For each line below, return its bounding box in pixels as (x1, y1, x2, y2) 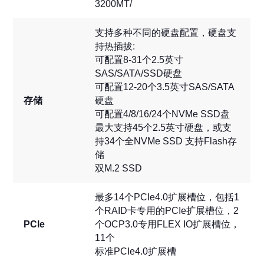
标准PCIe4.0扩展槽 (95, 246, 177, 257)
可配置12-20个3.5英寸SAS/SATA (95, 82, 235, 93)
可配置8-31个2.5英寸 (95, 55, 184, 65)
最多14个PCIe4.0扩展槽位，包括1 (95, 192, 240, 203)
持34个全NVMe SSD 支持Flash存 (95, 136, 237, 147)
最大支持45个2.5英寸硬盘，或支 (95, 123, 232, 133)
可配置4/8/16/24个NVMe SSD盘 (95, 109, 230, 120)
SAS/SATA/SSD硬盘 (95, 68, 183, 79)
